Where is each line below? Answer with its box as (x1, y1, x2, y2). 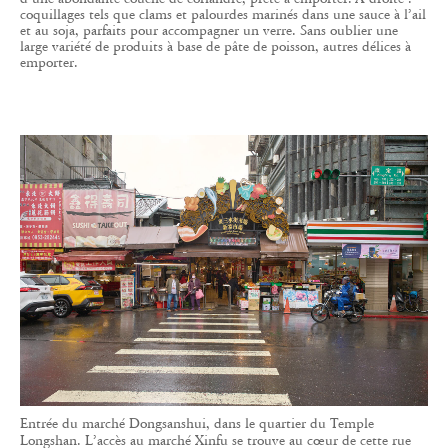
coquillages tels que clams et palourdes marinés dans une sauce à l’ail (20, 6, 426, 24)
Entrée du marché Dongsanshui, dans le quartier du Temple (20, 414, 374, 432)
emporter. (20, 54, 78, 72)
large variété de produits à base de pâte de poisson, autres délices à (20, 38, 411, 56)
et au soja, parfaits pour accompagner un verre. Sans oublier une (20, 22, 398, 40)
